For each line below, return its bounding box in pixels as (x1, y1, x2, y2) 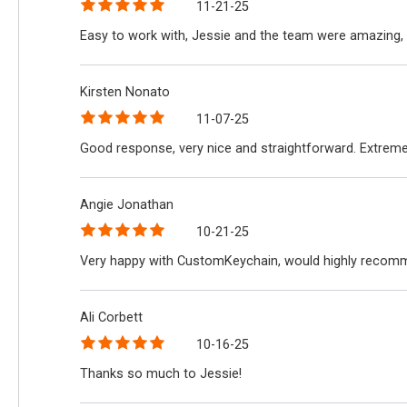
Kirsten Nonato (80, 84, 171, 101)
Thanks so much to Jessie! (80, 365, 243, 382)
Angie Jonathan (80, 197, 174, 213)
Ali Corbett (80, 310, 144, 326)
